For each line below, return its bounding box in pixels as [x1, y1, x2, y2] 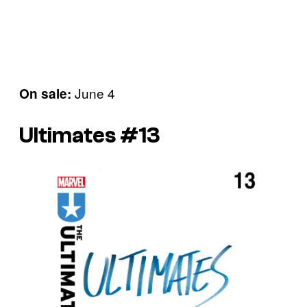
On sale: [19, 84, 71, 103]
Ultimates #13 [19, 123, 160, 148]
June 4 [71, 84, 115, 102]
